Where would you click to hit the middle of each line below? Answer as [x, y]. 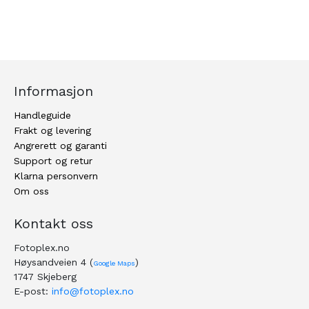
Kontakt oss [53, 224]
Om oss [31, 191]
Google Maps [114, 263]
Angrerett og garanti [60, 146]
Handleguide [42, 116]
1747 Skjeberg [45, 277]
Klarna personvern [56, 176]
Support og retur [53, 161]
